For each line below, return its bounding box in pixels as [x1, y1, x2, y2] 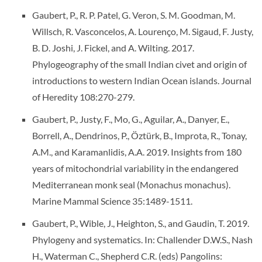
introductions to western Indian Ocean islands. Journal [32, 75, 251, 86]
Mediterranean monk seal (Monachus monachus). [32, 179, 230, 190]
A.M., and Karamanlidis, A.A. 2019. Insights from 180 [32, 146, 242, 157]
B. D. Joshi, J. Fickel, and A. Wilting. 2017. [32, 42, 194, 53]
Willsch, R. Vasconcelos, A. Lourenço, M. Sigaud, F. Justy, [32, 26, 253, 37]
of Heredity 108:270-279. [32, 91, 135, 102]
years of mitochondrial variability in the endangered [32, 163, 239, 174]
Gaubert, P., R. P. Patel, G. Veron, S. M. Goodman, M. [32, 9, 235, 20]
